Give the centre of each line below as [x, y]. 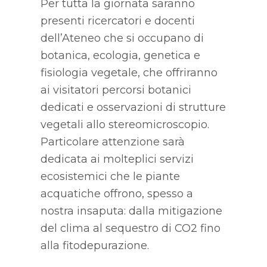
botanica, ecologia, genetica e [120, 55]
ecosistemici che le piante [110, 176]
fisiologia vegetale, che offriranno [129, 72]
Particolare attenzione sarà [112, 142]
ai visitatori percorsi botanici [116, 90]
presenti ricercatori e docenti [117, 21]
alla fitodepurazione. [94, 245]
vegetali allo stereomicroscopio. [125, 124]
